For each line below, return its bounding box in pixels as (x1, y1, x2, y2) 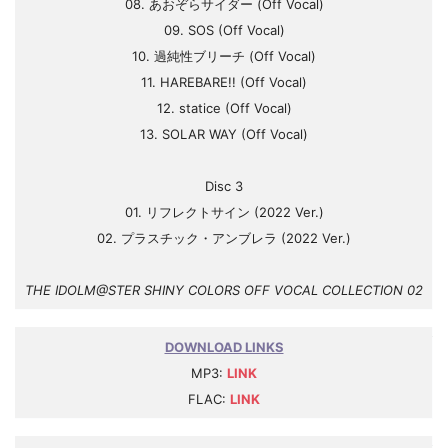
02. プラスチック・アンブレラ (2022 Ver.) (97, 230, 351, 246)
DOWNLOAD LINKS (164, 339, 284, 355)
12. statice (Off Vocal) (156, 100, 292, 116)
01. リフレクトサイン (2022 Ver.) (124, 204, 324, 220)
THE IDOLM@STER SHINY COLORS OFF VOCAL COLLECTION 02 (25, 282, 423, 298)
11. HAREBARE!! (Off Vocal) (141, 74, 307, 90)
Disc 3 (205, 178, 243, 194)
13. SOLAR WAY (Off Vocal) (140, 126, 308, 142)
